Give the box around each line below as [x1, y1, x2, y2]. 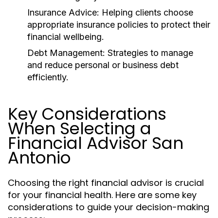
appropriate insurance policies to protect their [27, 19, 210, 30]
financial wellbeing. [27, 32, 104, 42]
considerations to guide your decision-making [8, 201, 209, 213]
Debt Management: [27, 48, 105, 58]
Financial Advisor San [8, 131, 183, 155]
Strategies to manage [105, 48, 193, 58]
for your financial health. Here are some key [8, 189, 197, 201]
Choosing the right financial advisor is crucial [8, 177, 204, 189]
